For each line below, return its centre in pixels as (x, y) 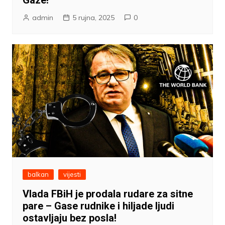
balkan (38, 175)
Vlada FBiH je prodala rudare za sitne (107, 194)
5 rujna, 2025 (93, 18)
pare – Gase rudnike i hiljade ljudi (98, 206)
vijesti (72, 175)
